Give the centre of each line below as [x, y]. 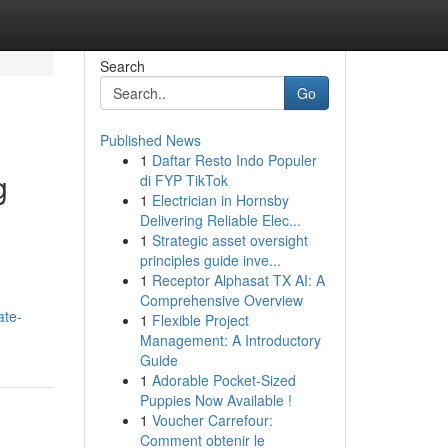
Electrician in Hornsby [220, 200]
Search [122, 66]
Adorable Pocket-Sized [223, 380]
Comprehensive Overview [221, 300]
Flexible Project [200, 320]
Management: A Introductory [230, 340]
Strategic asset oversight [229, 240]
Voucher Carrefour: [212, 420]
